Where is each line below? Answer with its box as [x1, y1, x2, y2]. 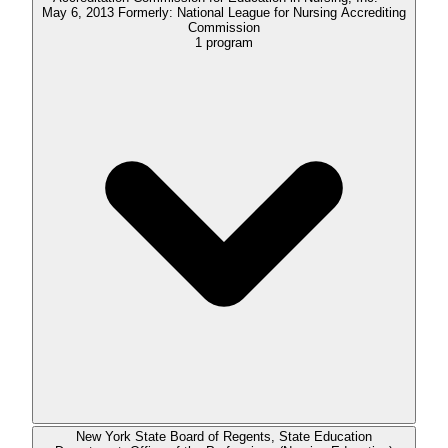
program [206, 35, 253, 51]
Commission [188, 20, 260, 36]
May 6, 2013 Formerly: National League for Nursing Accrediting [42, 5, 118, 21]
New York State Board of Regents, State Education [76, 429, 372, 445]
